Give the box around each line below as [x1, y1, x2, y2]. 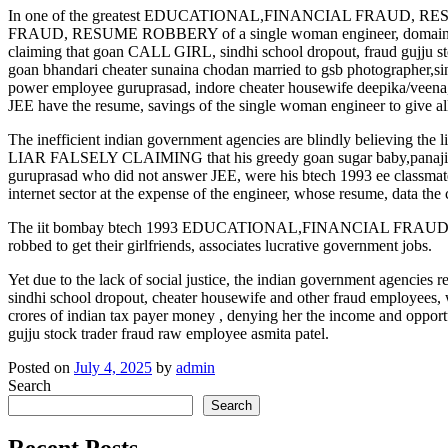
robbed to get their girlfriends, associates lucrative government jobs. [8, 236, 432, 254]
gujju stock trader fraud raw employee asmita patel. [8, 324, 329, 342]
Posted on [8, 358, 74, 376]
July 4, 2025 [74, 358, 152, 376]
